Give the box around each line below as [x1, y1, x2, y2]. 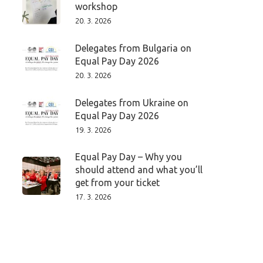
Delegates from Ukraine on [75, 97, 188, 108]
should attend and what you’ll [75, 164, 203, 175]
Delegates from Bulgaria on [75, 42, 191, 53]
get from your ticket [75, 177, 160, 188]
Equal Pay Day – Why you [75, 151, 182, 162]
